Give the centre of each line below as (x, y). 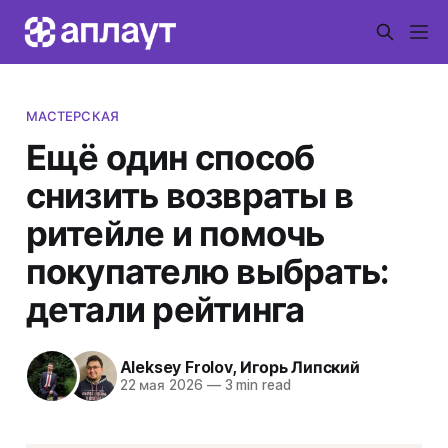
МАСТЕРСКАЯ (72, 115)
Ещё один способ (170, 156)
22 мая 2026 (161, 385)
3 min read (255, 385)
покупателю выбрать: (207, 270)
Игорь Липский (300, 367)
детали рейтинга (165, 308)
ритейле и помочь (175, 232)
